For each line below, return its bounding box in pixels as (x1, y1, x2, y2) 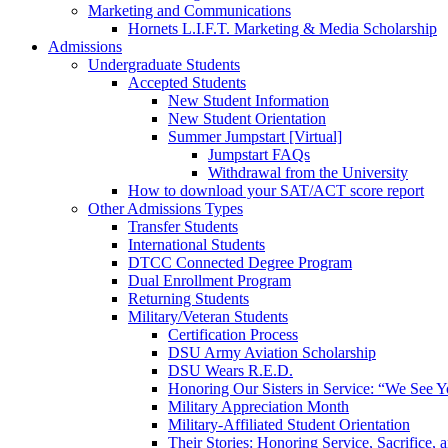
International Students (128, 236, 265, 253)
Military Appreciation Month (168, 398, 349, 415)
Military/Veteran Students (128, 308, 288, 325)
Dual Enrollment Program (128, 272, 291, 289)
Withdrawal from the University (208, 164, 408, 181)
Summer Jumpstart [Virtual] (168, 128, 342, 145)
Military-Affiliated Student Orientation (168, 416, 410, 433)
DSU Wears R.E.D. (168, 362, 293, 379)
